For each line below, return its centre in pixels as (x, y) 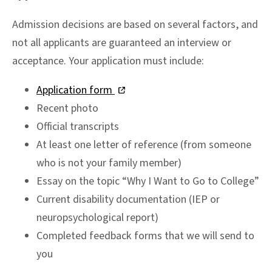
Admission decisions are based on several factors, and (135, 24)
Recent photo (67, 108)
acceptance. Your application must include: (108, 61)
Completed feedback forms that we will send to (145, 236)
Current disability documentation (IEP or (128, 199)
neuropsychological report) (97, 217)
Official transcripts (78, 126)
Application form (76, 90)
